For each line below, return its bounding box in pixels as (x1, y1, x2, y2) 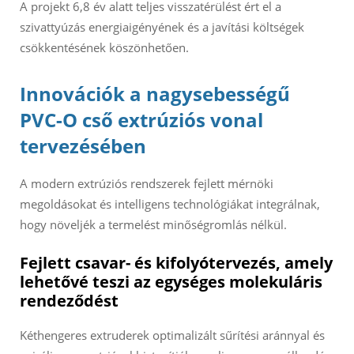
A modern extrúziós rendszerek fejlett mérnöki (20, 175, 273, 192)
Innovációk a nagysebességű (20, 81, 290, 107)
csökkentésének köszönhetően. (20, 40, 189, 56)
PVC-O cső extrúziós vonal (20, 107, 263, 134)
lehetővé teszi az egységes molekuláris (20, 271, 322, 293)
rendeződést (20, 290, 119, 312)
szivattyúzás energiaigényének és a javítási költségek (20, 19, 304, 36)
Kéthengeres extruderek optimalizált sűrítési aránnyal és (20, 327, 325, 344)
